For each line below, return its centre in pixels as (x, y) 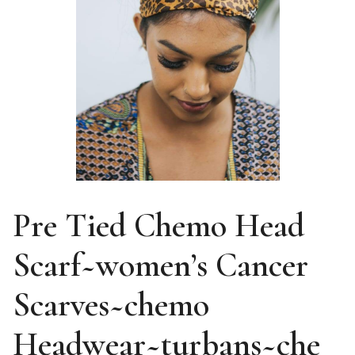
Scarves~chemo (111, 305)
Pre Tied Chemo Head (158, 226)
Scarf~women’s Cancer (160, 265)
